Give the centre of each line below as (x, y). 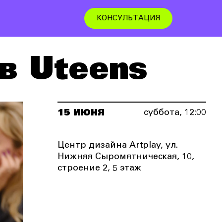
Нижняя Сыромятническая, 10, (126, 157)
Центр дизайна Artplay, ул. (118, 146)
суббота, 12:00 (175, 113)
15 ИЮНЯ (81, 113)
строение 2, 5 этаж (99, 168)
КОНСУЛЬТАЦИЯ (128, 19)
